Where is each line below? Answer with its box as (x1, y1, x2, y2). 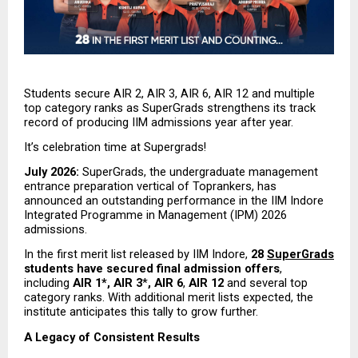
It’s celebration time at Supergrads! (24, 139, 206, 154)
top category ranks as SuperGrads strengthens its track (24, 100, 316, 115)
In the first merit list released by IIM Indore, (24, 247, 251, 262)
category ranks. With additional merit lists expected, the (24, 290, 313, 305)
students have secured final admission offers (24, 261, 280, 276)
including (24, 276, 73, 291)
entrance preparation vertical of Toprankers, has (24, 179, 276, 194)
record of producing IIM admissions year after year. (24, 114, 293, 129)
